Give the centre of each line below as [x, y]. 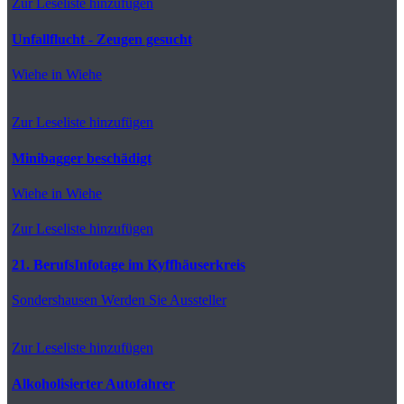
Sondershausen [55, 299]
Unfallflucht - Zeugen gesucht [102, 39]
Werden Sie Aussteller [162, 299]
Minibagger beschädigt [82, 158]
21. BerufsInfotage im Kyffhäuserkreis [129, 264]
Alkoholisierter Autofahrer [93, 383]
